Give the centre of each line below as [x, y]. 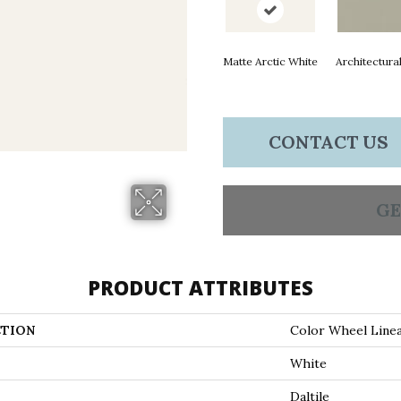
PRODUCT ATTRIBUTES [200, 287]
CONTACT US [328, 142]
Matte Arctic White [270, 61]
